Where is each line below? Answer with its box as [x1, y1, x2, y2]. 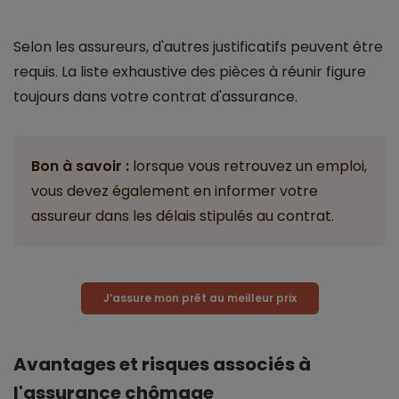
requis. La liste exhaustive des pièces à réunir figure [13, 61, 366, 83]
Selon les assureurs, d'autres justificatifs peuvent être [13, 37, 383, 58]
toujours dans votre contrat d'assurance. [13, 86, 297, 108]
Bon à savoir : [31, 156, 129, 177]
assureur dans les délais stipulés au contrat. [31, 206, 334, 227]
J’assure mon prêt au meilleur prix [102, 290, 297, 306]
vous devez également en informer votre [31, 181, 318, 202]
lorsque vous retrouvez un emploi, [129, 156, 367, 177]
